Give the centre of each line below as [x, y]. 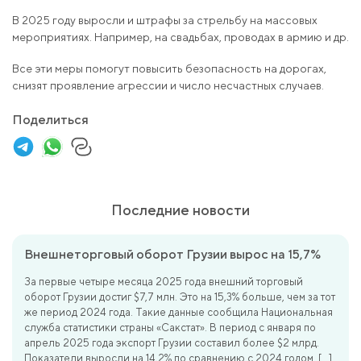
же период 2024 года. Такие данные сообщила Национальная [178, 312]
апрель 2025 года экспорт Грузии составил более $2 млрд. [172, 343]
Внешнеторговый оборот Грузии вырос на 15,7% [172, 254]
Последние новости [180, 210]
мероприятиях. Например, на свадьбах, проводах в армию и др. [180, 37]
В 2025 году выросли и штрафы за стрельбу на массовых [165, 20]
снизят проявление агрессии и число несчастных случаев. [168, 85]
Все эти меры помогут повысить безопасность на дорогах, [169, 68]
